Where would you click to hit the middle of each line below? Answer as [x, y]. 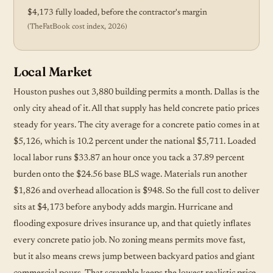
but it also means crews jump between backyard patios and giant [134, 257]
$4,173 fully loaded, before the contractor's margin [117, 12]
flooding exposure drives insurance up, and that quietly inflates [132, 224]
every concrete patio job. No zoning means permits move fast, [129, 240]
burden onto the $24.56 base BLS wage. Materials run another [130, 174]
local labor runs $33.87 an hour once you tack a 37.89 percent [129, 158]
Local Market [53, 71]
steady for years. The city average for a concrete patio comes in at [136, 125]
